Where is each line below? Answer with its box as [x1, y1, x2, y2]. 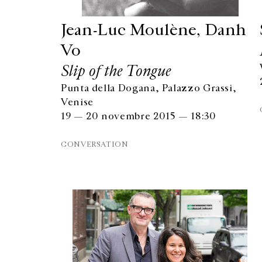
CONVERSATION [61, 140, 129, 149]
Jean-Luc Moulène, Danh [61, 20, 246, 40]
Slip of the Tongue [61, 61, 171, 81]
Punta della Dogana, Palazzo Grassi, [61, 82, 237, 94]
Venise [61, 96, 94, 108]
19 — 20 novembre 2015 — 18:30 [61, 111, 216, 122]
